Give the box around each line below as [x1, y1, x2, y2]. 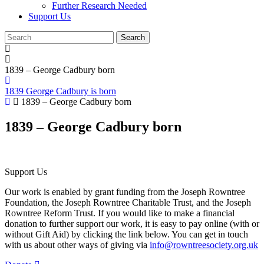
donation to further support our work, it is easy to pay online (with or [5, 218, 259, 229]
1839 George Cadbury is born [5, 86, 116, 96]
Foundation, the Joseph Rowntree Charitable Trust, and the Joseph [5, 197, 251, 207]
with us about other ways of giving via [5, 239, 150, 250]
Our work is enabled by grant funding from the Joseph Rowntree [5, 186, 245, 197]
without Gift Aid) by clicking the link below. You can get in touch [5, 229, 248, 239]
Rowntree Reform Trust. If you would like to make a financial [5, 207, 235, 218]
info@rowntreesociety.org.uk [150, 239, 258, 250]
